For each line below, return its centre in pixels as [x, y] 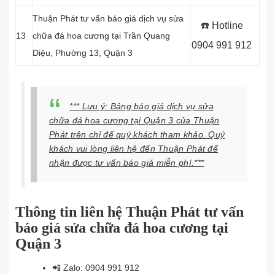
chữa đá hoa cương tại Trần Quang [101, 36]
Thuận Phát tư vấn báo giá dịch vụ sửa [108, 18]
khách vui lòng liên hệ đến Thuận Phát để [134, 149]
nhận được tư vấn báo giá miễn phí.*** [127, 163]
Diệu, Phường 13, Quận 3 [83, 53]
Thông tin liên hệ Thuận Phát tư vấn [130, 212]
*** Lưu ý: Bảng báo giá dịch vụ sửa [141, 106]
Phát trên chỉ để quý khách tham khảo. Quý [137, 134]
